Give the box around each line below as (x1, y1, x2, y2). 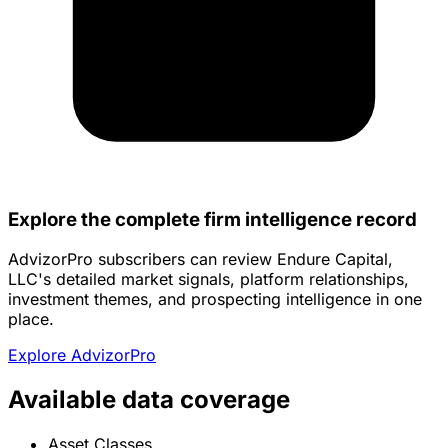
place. (8, 309, 54, 330)
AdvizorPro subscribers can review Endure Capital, (8, 249, 393, 270)
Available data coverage (8, 385, 290, 415)
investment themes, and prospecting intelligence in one (8, 289, 422, 310)
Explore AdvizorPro (8, 345, 156, 366)
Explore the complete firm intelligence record (8, 207, 417, 231)
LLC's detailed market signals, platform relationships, (8, 269, 409, 290)
